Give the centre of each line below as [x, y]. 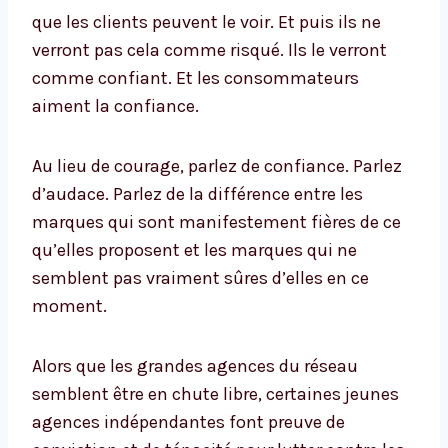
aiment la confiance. [115, 106]
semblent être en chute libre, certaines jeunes [215, 394]
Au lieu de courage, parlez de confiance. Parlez [217, 166]
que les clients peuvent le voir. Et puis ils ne [206, 22]
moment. [69, 306]
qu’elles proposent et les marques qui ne [194, 250]
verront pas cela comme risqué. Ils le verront [209, 50]
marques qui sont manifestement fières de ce [216, 222]
